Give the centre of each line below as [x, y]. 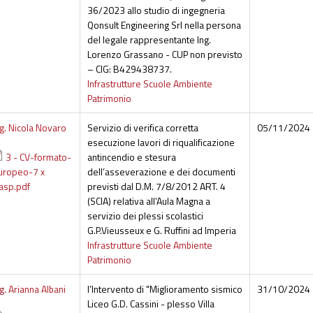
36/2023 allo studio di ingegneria [156, 10]
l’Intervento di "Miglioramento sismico [165, 289]
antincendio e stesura [131, 157]
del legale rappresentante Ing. [149, 40]
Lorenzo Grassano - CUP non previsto [165, 54]
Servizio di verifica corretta [143, 128]
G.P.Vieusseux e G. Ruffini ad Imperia [161, 231]
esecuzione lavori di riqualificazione [161, 143]
